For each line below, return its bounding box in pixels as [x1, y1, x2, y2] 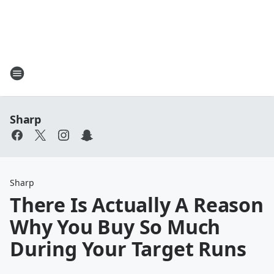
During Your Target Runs [10, 235, 246, 262]
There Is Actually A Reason [10, 191, 264, 218]
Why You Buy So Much [10, 213, 221, 240]
